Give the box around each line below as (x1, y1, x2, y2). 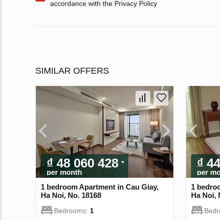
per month (47, 167, 82, 176)
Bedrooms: (54, 206, 90, 215)
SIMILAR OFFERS (35, 66, 109, 76)
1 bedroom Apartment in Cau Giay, (41, 182, 159, 191)
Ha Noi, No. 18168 (41, 191, 101, 199)
